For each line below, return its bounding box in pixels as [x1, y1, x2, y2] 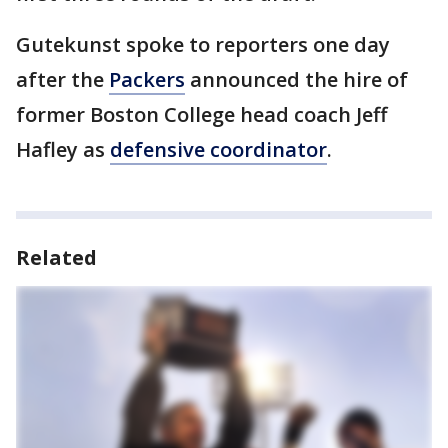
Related [16, 244, 97, 272]
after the [16, 66, 109, 94]
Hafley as [16, 136, 110, 164]
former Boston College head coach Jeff [16, 101, 387, 129]
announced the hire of [185, 66, 408, 94]
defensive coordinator [110, 136, 327, 164]
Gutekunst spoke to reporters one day [16, 31, 390, 59]
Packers [109, 66, 185, 94]
